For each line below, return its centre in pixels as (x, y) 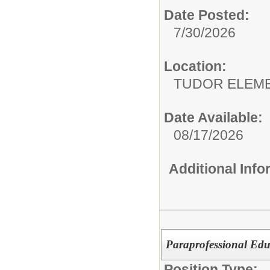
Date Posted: (207, 15)
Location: (195, 67)
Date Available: (213, 118)
